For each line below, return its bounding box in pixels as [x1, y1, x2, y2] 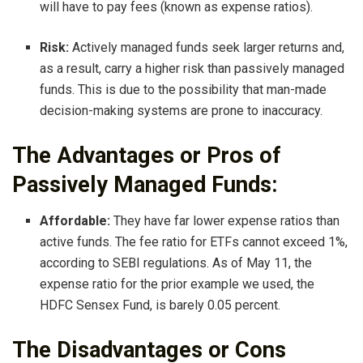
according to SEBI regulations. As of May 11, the [40, 254, 313, 271]
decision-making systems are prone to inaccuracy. [40, 103, 323, 119]
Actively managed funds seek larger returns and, [69, 40, 345, 56]
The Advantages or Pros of [12, 143, 281, 169]
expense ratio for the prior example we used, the [40, 275, 315, 292]
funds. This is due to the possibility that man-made [40, 82, 327, 98]
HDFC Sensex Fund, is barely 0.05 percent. [40, 297, 281, 313]
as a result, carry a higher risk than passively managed [40, 61, 345, 77]
